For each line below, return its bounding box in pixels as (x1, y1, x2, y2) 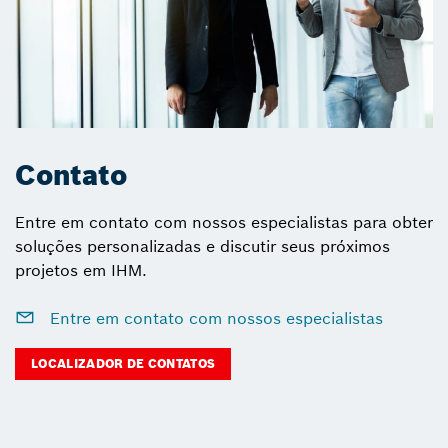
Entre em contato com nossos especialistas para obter (15, 212, 433, 232)
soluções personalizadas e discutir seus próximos (15, 236, 390, 256)
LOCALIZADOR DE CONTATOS (31, 355, 216, 371)
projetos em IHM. (15, 260, 147, 280)
